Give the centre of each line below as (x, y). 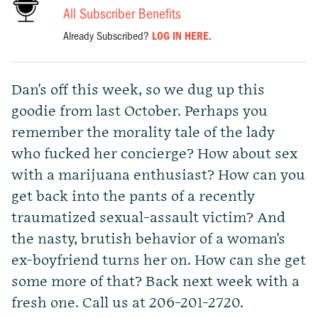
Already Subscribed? (108, 37)
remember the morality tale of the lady (143, 133)
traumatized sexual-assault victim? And (148, 218)
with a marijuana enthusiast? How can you (158, 176)
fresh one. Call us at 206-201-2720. (127, 303)
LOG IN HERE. (182, 37)
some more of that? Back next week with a (155, 282)
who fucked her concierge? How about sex (154, 154)
